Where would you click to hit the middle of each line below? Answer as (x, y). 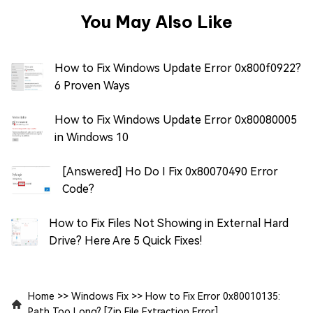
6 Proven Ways (92, 85)
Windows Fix (100, 296)
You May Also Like (156, 21)
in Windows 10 (92, 137)
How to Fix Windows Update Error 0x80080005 (176, 119)
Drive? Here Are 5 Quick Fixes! (126, 240)
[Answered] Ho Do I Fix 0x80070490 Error (170, 171)
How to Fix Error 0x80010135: (213, 296)
